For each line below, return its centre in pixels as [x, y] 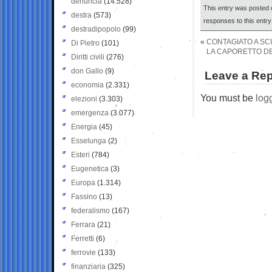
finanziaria [88, 266]
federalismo [90, 210]
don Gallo [87, 71]
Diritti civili [88, 57]
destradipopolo [96, 29]
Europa [83, 182]
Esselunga [89, 141]
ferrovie [83, 252]
